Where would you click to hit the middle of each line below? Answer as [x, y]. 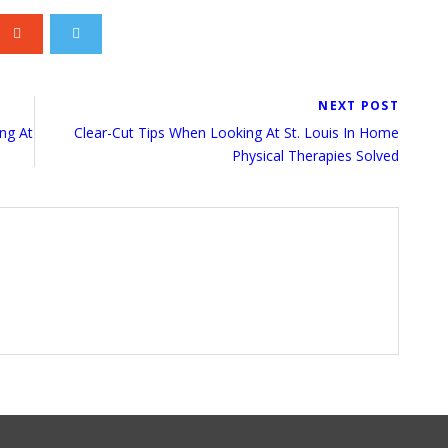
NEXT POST [358, 105]
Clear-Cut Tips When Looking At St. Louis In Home [236, 132]
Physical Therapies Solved [315, 155]
